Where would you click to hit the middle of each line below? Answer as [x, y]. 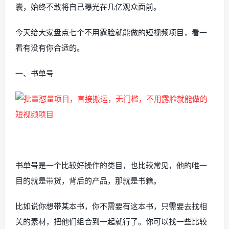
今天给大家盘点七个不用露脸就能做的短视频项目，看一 [111, 32]
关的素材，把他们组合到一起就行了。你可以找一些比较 [111, 221]
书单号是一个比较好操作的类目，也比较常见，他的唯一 [111, 165]
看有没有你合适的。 [50, 48]
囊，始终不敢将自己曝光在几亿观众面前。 [88, 7]
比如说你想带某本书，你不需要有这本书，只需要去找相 [111, 206]
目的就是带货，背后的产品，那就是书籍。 [88, 180]
